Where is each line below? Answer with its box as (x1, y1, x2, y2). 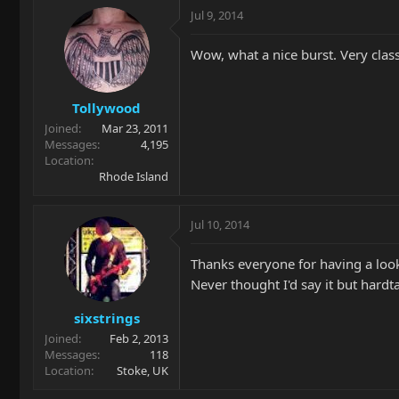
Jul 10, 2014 (191, 216, 249, 232)
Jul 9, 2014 (191, 6, 243, 23)
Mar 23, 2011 (102, 120, 168, 136)
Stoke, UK (117, 362, 168, 379)
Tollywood (72, 99, 141, 117)
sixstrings (73, 308, 140, 327)
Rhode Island (99, 168, 168, 184)
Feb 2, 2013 (110, 330, 168, 346)
